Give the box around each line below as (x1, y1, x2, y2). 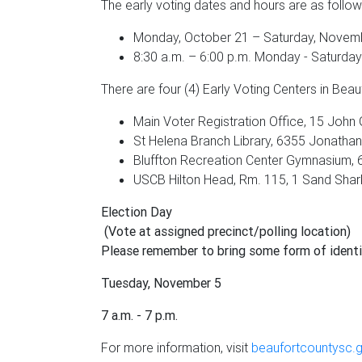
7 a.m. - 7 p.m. (101, 307, 178, 323)
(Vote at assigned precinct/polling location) (101, 223, 351, 239)
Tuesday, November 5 (101, 275, 221, 291)
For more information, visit (101, 339, 251, 356)
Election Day (101, 204, 172, 220)
